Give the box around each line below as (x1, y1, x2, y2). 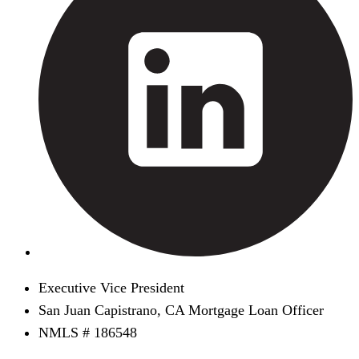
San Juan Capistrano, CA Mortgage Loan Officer (38, 302, 324, 319)
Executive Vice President (38, 280, 184, 296)
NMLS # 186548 (38, 325, 137, 341)
